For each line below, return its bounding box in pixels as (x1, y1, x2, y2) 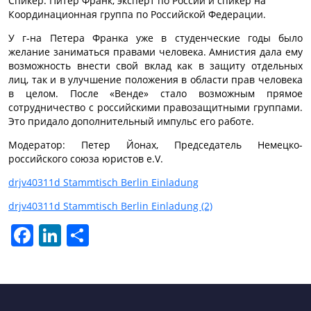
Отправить (89, 228, 142, 242)
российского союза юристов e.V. (8, 152, 163, 166)
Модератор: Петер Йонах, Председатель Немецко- (8, 138, 303, 152)
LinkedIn (61, 228, 101, 242)
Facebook (33, 228, 76, 242)
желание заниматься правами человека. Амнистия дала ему (8, 45, 303, 59)
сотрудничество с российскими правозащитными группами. (8, 101, 303, 115)
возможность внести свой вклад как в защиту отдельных (8, 59, 303, 73)
